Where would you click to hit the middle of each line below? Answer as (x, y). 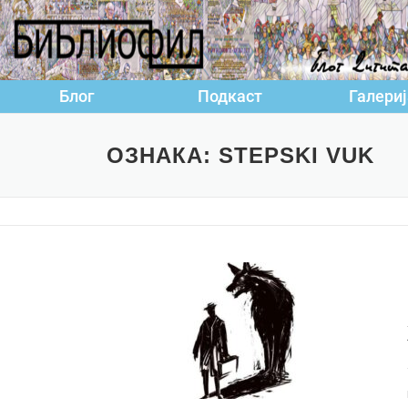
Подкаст (229, 96)
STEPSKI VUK (296, 155)
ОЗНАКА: (163, 155)
